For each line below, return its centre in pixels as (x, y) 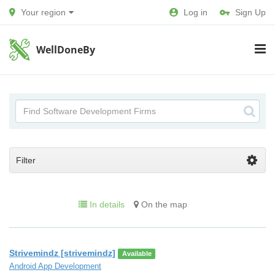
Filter (26, 160)
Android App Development (55, 266)
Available (137, 254)
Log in (196, 12)
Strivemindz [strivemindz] (62, 253)
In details (106, 204)
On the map (163, 204)
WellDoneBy (66, 50)
